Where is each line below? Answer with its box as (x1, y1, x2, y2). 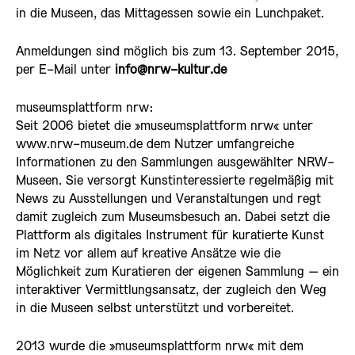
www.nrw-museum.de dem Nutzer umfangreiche (16, 138, 294, 151)
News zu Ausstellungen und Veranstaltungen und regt (16, 193, 321, 205)
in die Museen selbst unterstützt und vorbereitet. (16, 302, 294, 315)
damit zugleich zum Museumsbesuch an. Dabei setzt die (16, 211, 330, 223)
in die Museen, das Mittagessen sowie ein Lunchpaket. (16, 7, 324, 20)
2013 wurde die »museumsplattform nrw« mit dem (16, 340, 303, 353)
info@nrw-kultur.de (111, 63, 227, 76)
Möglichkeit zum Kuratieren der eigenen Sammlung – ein (16, 265, 339, 278)
